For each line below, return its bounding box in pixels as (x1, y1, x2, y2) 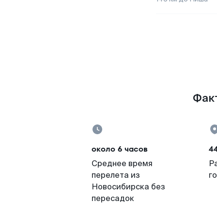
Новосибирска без (92, 182, 165, 192)
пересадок (92, 193, 134, 203)
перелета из (92, 170, 140, 180)
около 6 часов (92, 143, 148, 155)
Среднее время (92, 158, 153, 169)
